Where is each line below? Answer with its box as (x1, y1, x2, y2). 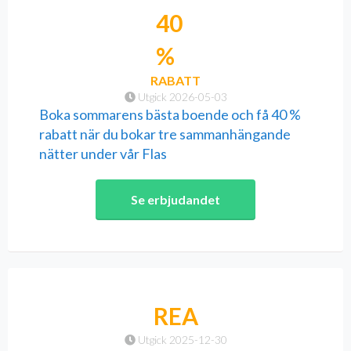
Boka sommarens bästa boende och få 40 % (39, 106, 301, 124)
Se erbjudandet (131, 192, 220, 208)
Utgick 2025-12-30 (135, 333, 227, 347)
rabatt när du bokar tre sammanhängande (39, 125, 291, 143)
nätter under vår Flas (39, 145, 167, 163)
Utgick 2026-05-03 (135, 90, 227, 104)
